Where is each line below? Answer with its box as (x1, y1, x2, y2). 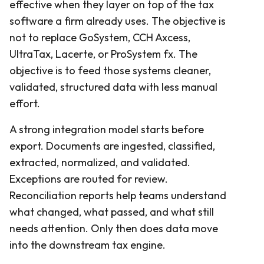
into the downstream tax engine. (9, 237, 166, 252)
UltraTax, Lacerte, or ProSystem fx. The (9, 47, 197, 61)
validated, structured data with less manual (9, 80, 217, 94)
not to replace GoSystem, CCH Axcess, (9, 30, 190, 44)
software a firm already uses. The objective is (9, 14, 226, 28)
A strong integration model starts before (9, 122, 204, 136)
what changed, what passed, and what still (9, 204, 214, 219)
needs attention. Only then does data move (9, 221, 218, 235)
